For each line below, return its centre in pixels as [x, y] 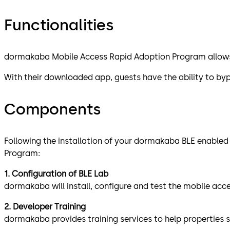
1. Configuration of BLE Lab [57, 174]
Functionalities [59, 25]
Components [52, 109]
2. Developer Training [46, 206]
